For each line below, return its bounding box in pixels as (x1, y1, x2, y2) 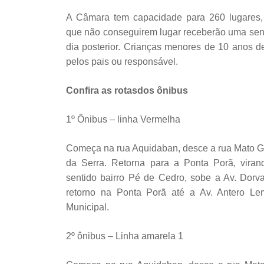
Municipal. (66, 202, 109, 212)
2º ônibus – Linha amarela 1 (66, 230, 183, 241)
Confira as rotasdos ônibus (66, 85, 188, 95)
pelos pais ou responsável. (66, 56, 178, 67)
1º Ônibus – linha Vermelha (66, 114, 180, 124)
